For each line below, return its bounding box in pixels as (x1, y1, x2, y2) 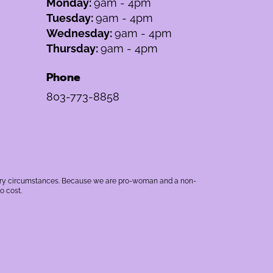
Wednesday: (46, 26, 115, 40)
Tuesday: (46, 11, 96, 24)
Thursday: (46, 41, 101, 55)
